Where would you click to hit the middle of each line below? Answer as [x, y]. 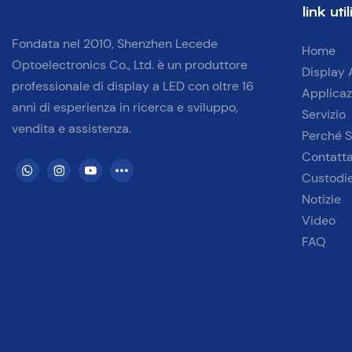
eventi [299, 64]
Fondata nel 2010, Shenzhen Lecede [115, 44]
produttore [216, 65]
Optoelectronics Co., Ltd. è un [98, 65]
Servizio [323, 115]
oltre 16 [233, 86]
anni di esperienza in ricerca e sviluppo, [125, 108]
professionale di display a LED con [110, 86]
